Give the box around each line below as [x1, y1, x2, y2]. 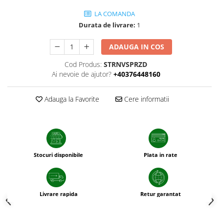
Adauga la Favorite [42, 94, 99, 104]
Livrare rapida [39, 190, 78, 198]
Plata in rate [144, 151, 177, 159]
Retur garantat [140, 190, 181, 198]
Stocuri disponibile [34, 151, 83, 159]
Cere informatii [122, 94, 169, 104]
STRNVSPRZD [104, 60, 147, 69]
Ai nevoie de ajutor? [51, 69, 111, 79]
